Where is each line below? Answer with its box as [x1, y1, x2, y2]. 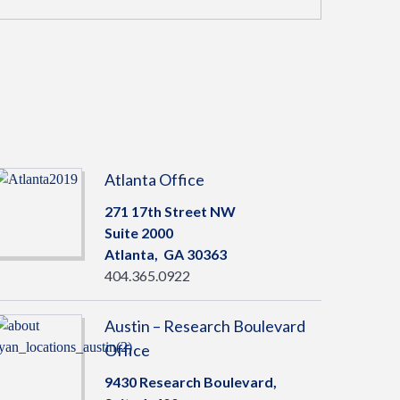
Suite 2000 [104, 224, 173, 241]
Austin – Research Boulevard [104, 316, 305, 336]
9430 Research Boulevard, [104, 373, 277, 390]
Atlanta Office [104, 170, 204, 189]
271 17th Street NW [104, 203, 236, 220]
